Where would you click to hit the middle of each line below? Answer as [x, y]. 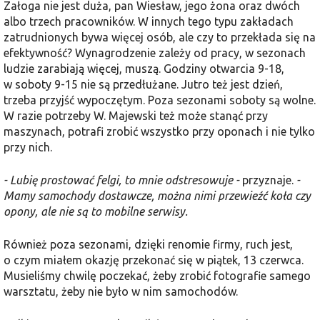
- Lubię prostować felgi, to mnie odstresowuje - [123, 180]
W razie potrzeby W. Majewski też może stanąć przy [136, 115]
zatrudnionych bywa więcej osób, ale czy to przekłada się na [160, 37]
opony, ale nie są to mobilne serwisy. [96, 211]
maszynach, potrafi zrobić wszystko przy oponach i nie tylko [159, 131]
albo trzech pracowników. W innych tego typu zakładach [149, 21]
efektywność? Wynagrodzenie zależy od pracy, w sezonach [155, 52]
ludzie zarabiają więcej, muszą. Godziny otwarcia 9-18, [144, 68]
